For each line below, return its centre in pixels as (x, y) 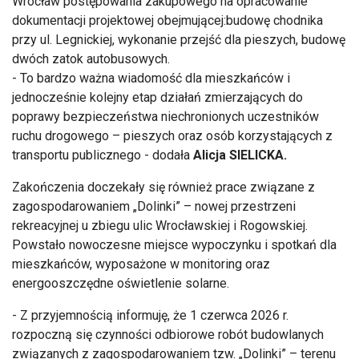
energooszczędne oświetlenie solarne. (121, 283)
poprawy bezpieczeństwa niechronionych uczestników (165, 116)
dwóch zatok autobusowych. (93, 58)
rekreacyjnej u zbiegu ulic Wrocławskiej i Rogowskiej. (160, 225)
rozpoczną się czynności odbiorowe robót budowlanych (168, 334)
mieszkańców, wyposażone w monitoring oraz (141, 264)
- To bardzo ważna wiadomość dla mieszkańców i (151, 78)
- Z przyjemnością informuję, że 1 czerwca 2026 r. (150, 315)
